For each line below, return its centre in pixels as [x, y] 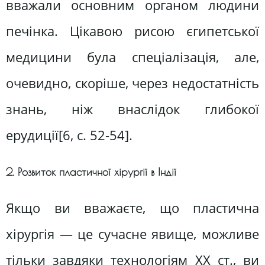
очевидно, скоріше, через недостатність [132, 83]
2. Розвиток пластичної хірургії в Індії [91, 172]
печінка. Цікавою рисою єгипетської [132, 31]
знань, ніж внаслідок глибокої [132, 109]
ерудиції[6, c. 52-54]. [69, 135]
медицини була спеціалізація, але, [132, 57]
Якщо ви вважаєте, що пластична [132, 208]
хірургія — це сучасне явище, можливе [132, 234]
